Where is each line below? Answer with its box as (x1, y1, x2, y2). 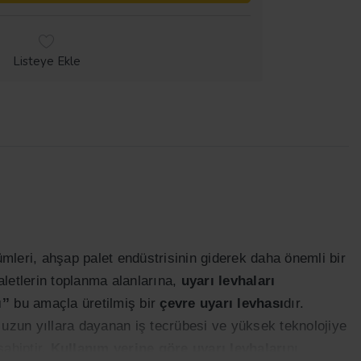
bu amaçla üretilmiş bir (10, 295, 160, 311)
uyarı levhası (199, 295, 284, 311)
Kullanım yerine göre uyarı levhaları (50, 340, 287, 356)
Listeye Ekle (12, 53, 81, 70)
